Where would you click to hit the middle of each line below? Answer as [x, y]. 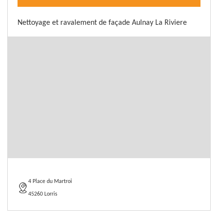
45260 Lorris [43, 194]
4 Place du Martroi [50, 182]
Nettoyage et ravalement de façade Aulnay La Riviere [102, 23]
